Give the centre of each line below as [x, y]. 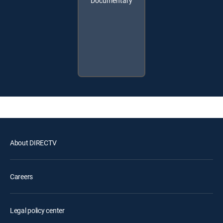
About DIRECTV [33, 143]
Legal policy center [37, 210]
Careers [22, 176]
